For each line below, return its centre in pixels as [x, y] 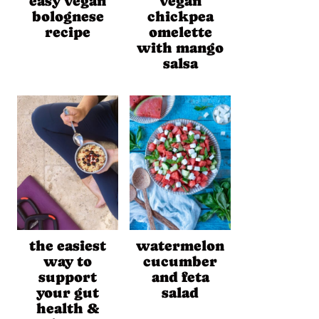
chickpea [180, 16]
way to [68, 262]
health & [68, 309]
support [68, 278]
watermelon [180, 246]
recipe [68, 32]
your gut [68, 293]
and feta [180, 278]
